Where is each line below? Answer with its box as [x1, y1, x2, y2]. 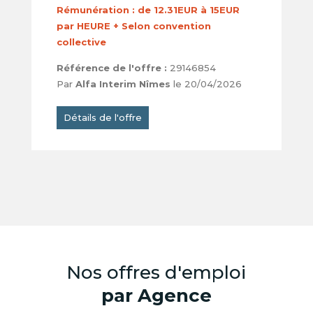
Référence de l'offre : [56, 62, 167, 74]
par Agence [101, 284, 212, 307]
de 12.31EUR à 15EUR [134, 4, 240, 16]
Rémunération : [56, 4, 135, 16]
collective [56, 36, 106, 48]
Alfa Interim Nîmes [75, 78, 170, 90]
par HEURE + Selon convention [56, 20, 211, 32]
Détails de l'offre [63, 112, 142, 124]
